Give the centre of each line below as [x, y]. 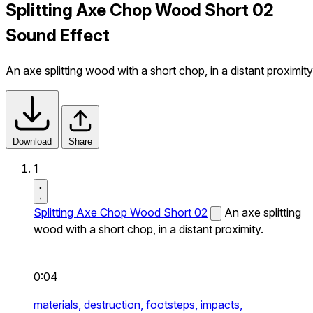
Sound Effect [58, 35]
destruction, [114, 304]
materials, [57, 304]
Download [32, 141]
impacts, [221, 304]
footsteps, [172, 304]
